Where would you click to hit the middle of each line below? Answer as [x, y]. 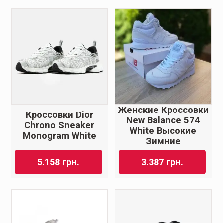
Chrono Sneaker [59, 126]
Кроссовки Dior [59, 115]
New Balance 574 [163, 120]
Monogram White [59, 136]
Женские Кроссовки [163, 110]
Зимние [163, 141]
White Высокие [163, 131]
